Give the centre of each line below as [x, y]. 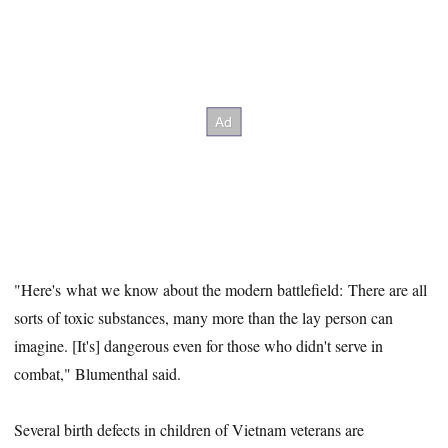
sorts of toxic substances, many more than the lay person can [204, 317]
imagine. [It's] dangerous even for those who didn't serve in [199, 345]
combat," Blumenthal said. [98, 373]
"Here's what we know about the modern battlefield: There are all [221, 289]
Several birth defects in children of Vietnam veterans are [189, 430]
